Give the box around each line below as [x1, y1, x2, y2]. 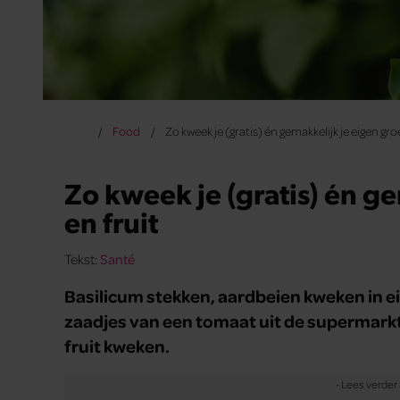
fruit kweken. [64, 334, 170, 358]
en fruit [64, 203, 158, 241]
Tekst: [64, 250, 100, 269]
